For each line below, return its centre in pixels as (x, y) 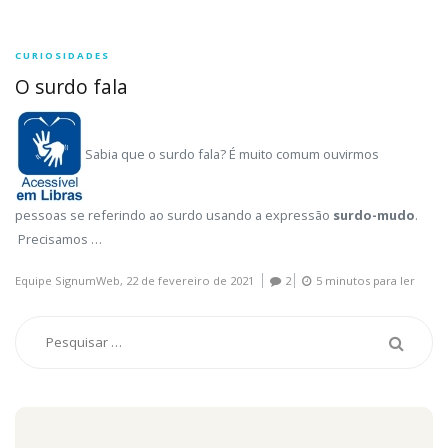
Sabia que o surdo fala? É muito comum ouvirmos (232, 154)
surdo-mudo (374, 215)
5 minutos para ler (365, 281)
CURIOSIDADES (62, 56)
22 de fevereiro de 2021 (190, 281)
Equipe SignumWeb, (70, 281)
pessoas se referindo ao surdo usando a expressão (174, 215)
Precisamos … (58, 239)
